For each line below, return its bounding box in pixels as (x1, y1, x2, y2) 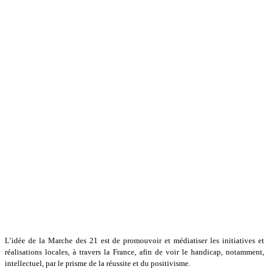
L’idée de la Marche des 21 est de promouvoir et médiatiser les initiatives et (5, 235, 264, 245)
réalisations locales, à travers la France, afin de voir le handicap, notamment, (5, 247, 264, 256)
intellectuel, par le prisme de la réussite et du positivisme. (5, 258, 190, 268)
